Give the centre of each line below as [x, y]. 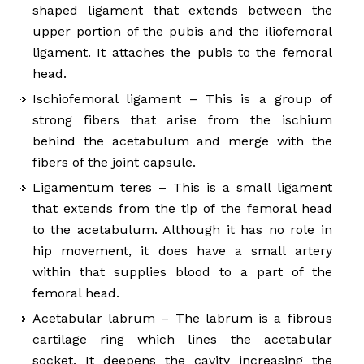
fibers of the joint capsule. [114, 162]
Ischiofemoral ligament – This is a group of [182, 99]
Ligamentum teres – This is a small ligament [182, 188]
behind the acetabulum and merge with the [182, 141]
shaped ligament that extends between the [182, 11]
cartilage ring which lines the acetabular [182, 340]
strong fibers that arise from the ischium [182, 120]
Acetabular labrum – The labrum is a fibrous [182, 318]
